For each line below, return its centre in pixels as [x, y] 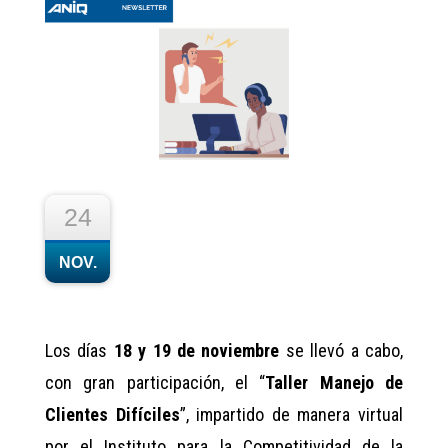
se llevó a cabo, [341, 350]
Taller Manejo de [334, 382]
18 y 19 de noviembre [196, 350]
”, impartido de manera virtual [291, 414]
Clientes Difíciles [112, 414]
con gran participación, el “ [155, 382]
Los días [79, 350]
